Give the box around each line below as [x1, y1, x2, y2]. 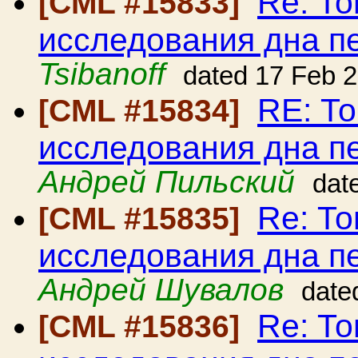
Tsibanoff [38, 57, 165, 91]
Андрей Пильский [38, 165, 295, 199]
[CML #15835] [38, 201, 249, 236]
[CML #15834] [38, 93, 249, 128]
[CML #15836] [38, 309, 249, 344]
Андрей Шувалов [38, 272, 284, 307]
